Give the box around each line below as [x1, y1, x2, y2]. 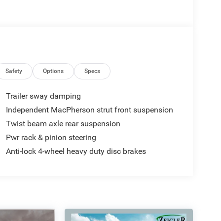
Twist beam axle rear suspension [5, 119, 120, 129]
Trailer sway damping [5, 91, 81, 101]
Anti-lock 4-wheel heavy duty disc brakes [5, 147, 146, 156]
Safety [5, 68, 23, 75]
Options [43, 68, 64, 75]
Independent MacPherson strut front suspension [5, 105, 173, 115]
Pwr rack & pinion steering [5, 133, 96, 143]
